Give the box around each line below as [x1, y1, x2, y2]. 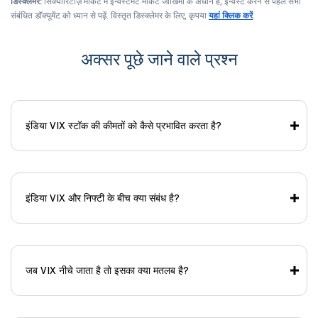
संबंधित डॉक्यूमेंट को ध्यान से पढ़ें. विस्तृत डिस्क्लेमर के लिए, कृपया [11, 9, 209, 21]
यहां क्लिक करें [209, 9, 253, 21]
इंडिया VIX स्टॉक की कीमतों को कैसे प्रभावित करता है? [26, 119, 221, 132]
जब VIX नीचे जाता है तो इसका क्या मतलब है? [26, 263, 189, 277]
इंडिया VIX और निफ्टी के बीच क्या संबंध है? [26, 191, 180, 204]
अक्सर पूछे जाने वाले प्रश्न [80, 48, 238, 70]
